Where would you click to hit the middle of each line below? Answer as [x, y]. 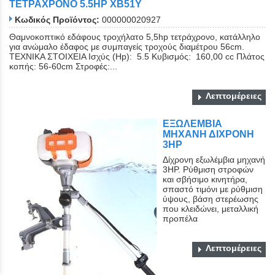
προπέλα [183, 218]
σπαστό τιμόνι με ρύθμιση [213, 189]
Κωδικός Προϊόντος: [57, 19]
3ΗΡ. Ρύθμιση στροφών [208, 169]
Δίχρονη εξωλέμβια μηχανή [214, 159]
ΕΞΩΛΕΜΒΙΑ [192, 123]
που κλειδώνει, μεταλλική [211, 208]
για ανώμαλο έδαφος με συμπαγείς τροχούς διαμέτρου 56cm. [127, 46]
